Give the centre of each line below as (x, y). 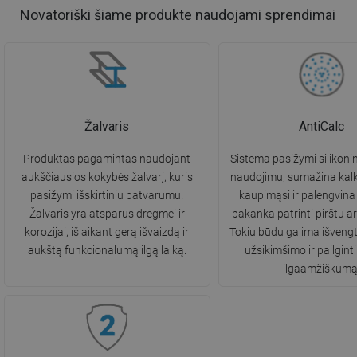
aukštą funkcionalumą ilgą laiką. (107, 251)
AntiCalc (321, 127)
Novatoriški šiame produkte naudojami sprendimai (178, 15)
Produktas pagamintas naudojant (107, 159)
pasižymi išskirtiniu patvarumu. (107, 196)
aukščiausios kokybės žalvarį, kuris (107, 177)
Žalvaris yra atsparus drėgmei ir (107, 214)
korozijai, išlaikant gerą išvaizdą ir (107, 232)
